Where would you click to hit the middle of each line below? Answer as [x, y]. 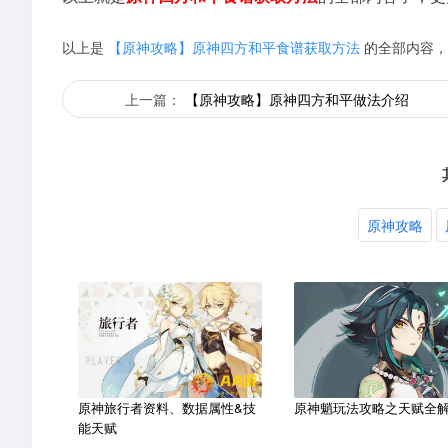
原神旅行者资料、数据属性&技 [167, 407]
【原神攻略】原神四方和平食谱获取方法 [234, 47]
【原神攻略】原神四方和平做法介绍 [297, 99]
